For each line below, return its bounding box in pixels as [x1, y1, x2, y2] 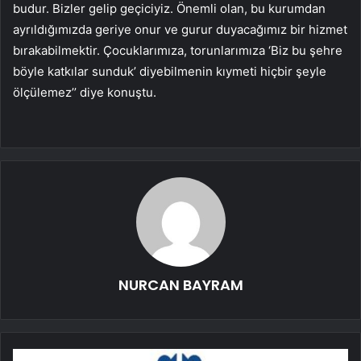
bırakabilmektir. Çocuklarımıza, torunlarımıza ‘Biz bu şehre [13, 43, 342, 59]
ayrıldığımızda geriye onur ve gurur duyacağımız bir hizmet [13, 22, 347, 38]
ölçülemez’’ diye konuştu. [13, 85, 156, 101]
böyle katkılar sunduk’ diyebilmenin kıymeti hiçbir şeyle [13, 64, 326, 80]
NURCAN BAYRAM [118, 275, 243, 296]
